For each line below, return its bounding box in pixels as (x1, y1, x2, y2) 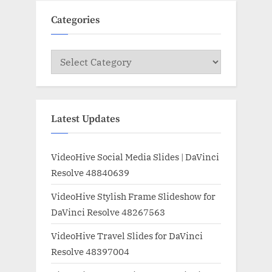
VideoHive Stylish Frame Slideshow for (51, 189, 216, 202)
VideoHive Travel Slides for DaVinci (51, 229, 203, 242)
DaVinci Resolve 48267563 (51, 205, 165, 218)
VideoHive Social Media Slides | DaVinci (51, 150, 219, 163)
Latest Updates (51, 113, 120, 126)
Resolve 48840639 (51, 166, 129, 178)
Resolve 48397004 (51, 245, 129, 258)
